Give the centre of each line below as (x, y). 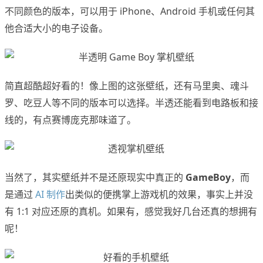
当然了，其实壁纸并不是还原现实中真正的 (95, 178)
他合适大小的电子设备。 (56, 28)
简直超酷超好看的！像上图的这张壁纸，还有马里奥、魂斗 (127, 86)
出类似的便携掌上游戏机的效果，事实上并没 (159, 195)
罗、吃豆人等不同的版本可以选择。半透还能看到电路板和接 (131, 103)
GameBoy (208, 178)
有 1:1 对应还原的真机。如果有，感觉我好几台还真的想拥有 (131, 212)
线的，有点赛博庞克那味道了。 (70, 120)
